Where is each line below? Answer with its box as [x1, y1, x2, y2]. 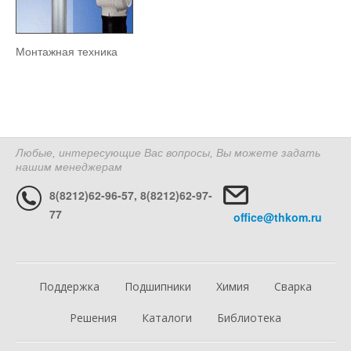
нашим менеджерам [16, 161, 122, 173]
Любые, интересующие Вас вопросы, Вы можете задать [16, 147, 320, 159]
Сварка [274, 279, 312, 294]
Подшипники [125, 279, 191, 294]
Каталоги [142, 310, 192, 325]
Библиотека [217, 310, 281, 325]
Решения [70, 310, 117, 325]
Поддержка [39, 279, 100, 294]
